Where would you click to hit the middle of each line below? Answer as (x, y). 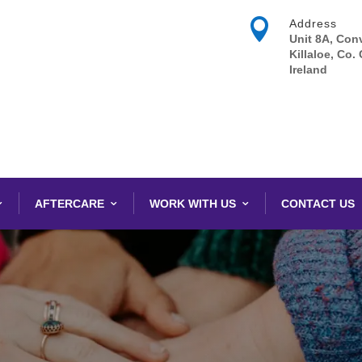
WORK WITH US (193, 204)
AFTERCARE (70, 204)
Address (313, 23)
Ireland (308, 69)
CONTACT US (318, 204)
